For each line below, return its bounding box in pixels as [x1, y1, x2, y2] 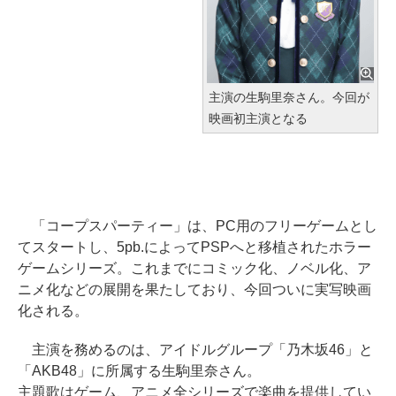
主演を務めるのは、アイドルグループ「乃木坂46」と [18, 342, 373, 358]
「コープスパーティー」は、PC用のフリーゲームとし [18, 218, 377, 234]
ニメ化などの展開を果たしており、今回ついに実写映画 [18, 282, 371, 298]
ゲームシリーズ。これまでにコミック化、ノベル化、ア [18, 261, 371, 277]
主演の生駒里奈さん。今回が [209, 90, 369, 105]
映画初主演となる [209, 111, 308, 126]
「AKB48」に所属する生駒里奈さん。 [18, 363, 261, 379]
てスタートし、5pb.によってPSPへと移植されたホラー [18, 240, 371, 255]
